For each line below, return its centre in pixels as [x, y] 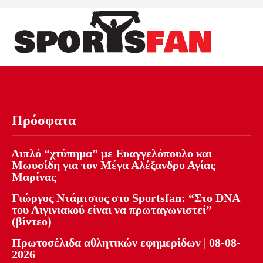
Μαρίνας [34, 177]
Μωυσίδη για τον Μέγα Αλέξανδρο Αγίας [113, 165]
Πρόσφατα [44, 121]
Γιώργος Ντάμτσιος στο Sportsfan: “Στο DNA [126, 198]
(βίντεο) [32, 222]
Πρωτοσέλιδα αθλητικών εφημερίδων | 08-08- [126, 243]
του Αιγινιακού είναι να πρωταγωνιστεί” [112, 210]
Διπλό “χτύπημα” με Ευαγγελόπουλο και [112, 154]
